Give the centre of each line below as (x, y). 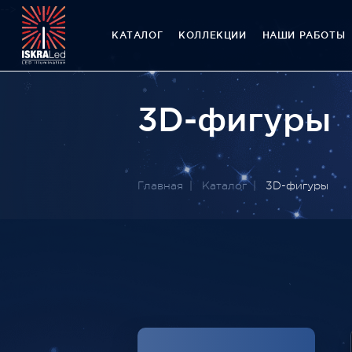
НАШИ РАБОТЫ (304, 35)
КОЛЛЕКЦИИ (213, 35)
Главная (160, 185)
